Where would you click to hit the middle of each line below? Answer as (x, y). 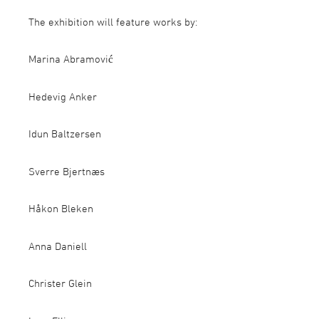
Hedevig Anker (63, 96)
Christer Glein (60, 283)
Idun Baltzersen (65, 134)
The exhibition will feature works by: (113, 21)
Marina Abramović (71, 59)
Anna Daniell (58, 246)
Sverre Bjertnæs (67, 171)
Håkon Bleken (61, 208)
